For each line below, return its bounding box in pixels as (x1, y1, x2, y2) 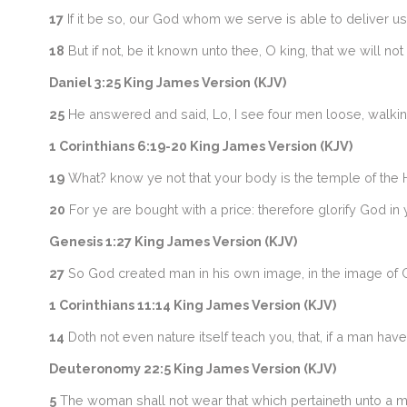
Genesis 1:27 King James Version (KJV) (48, 233, 297, 249)
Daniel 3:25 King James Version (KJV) (48, 74, 286, 90)
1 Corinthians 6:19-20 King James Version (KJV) (48, 138, 352, 154)
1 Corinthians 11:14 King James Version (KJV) (48, 297, 336, 313)
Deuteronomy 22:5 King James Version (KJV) (48, 361, 336, 376)
